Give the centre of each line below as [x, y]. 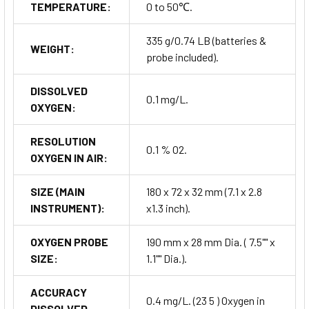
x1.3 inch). [168, 208]
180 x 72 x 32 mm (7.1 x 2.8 [204, 192]
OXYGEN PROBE [69, 242]
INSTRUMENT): [68, 208]
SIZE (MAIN [58, 192]
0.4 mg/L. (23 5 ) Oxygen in [206, 301]
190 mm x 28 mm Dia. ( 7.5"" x [211, 242]
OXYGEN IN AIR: [69, 158]
